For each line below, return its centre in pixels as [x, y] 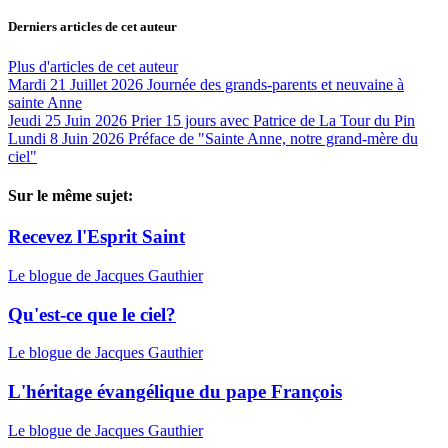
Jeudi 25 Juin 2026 [67, 120]
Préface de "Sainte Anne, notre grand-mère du [273, 138]
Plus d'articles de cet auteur [93, 66]
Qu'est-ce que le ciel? [92, 314]
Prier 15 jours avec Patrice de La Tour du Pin [273, 120]
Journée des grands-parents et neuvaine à [275, 84]
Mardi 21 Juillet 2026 [75, 84]
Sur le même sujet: [70, 195]
